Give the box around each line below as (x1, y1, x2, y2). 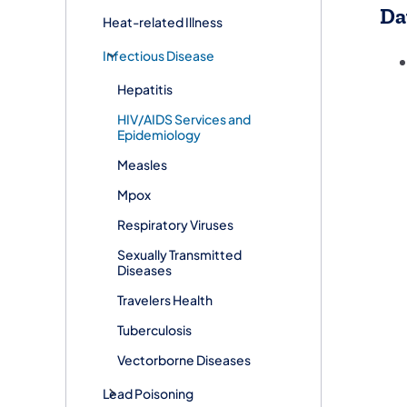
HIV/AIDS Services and (117, 110, 251, 127)
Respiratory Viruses (117, 215, 233, 233)
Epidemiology (117, 125, 201, 143)
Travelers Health (117, 291, 213, 308)
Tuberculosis (117, 321, 192, 338)
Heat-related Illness (103, 13, 223, 30)
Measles (117, 155, 167, 173)
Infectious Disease (103, 46, 214, 64)
